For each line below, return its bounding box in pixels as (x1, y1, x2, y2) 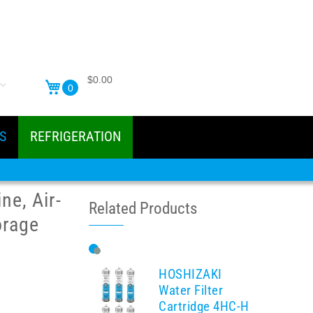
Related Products (89, 198, 197, 218)
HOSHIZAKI (159, 266, 222, 282)
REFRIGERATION (30, 128, 121, 145)
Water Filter (159, 282, 223, 298)
